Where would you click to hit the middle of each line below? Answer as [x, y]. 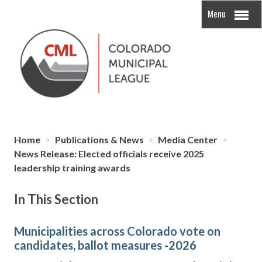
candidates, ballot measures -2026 [105, 245]
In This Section [56, 199]
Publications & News [100, 140]
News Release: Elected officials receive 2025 [109, 154]
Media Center [189, 140]
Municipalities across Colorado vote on [117, 231]
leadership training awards [72, 168]
